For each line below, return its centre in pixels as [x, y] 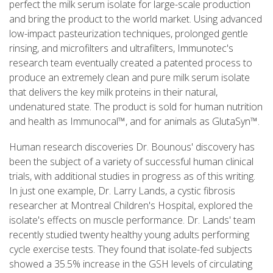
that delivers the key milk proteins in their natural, [113, 92]
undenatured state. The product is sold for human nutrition [136, 106]
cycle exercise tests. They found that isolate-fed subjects [131, 249]
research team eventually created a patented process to [131, 62]
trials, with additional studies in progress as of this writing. [132, 176]
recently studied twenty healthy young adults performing [129, 234]
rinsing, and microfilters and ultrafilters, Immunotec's [121, 48]
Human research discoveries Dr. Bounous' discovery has [132, 147]
